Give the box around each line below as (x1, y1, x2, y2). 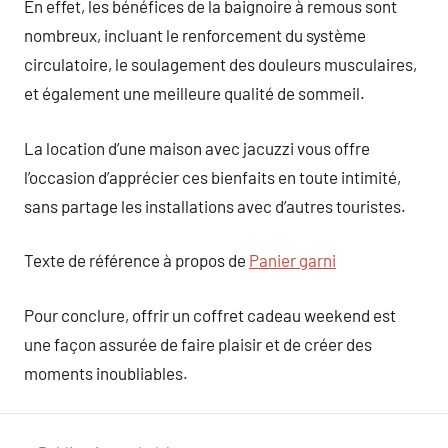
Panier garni (249, 250, 336, 270)
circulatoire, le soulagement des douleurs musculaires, (24, 54, 417, 74)
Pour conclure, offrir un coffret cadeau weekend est (24, 304, 396, 325)
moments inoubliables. (24, 362, 188, 383)
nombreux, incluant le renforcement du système (24, 25, 366, 45)
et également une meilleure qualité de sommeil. (24, 83, 365, 103)
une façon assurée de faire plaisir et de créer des (24, 333, 372, 354)
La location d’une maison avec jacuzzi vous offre (24, 137, 370, 158)
